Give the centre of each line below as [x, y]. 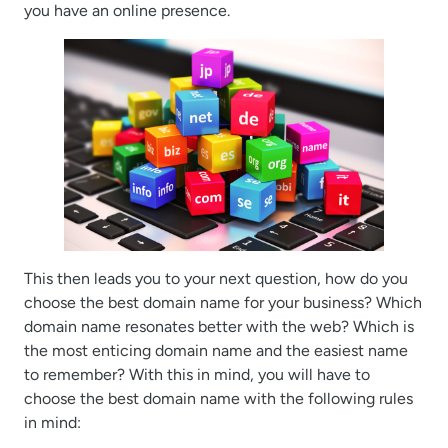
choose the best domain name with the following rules [218, 399]
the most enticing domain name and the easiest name [216, 351]
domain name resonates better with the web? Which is [219, 327]
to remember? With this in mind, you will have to [197, 375]
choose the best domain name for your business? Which [223, 303]
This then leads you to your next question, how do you [216, 279]
